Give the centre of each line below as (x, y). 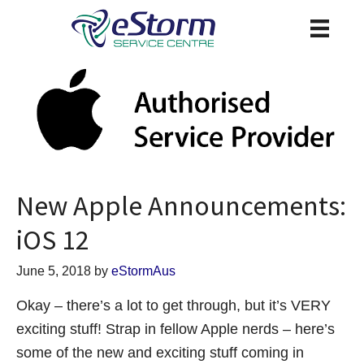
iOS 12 (53, 239)
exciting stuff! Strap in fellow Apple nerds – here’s (175, 329)
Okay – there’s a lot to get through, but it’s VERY (173, 305)
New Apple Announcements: (181, 205)
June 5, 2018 (54, 271)
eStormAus (143, 271)
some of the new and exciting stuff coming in (160, 352)
